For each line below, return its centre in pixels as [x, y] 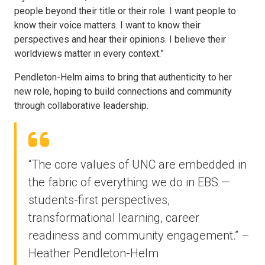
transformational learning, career [114, 218]
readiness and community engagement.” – [139, 235]
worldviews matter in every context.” [89, 54]
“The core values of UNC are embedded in [138, 164]
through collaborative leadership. [81, 106]
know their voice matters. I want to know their [107, 25]
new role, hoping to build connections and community [123, 91]
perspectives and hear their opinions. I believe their [120, 39]
